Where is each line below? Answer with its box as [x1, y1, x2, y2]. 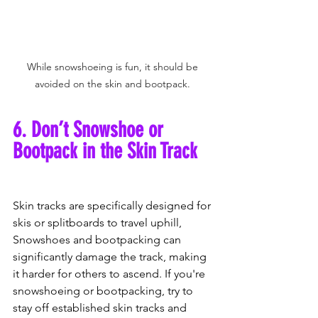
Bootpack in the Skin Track [13, 138, 197, 165]
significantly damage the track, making [13, 250, 209, 264]
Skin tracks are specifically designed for [13, 199, 214, 213]
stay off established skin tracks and [13, 301, 190, 315]
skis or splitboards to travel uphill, [13, 216, 185, 230]
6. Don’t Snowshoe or [13, 117, 168, 143]
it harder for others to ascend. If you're [13, 267, 208, 281]
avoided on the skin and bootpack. [34, 77, 193, 91]
